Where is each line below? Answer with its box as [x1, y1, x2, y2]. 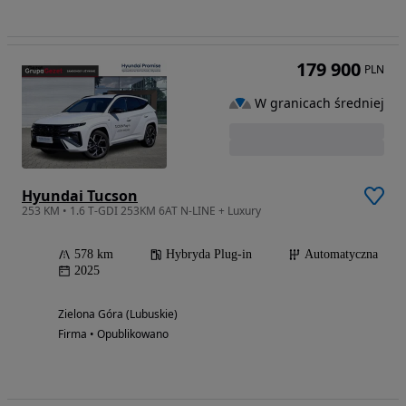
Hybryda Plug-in [166, 247, 252, 262]
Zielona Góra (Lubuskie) [58, 306, 178, 323]
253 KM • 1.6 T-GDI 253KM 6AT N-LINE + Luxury [22, 203, 261, 219]
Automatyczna [304, 247, 378, 262]
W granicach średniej [255, 93, 384, 111]
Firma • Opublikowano [58, 326, 169, 343]
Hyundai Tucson [22, 186, 138, 207]
